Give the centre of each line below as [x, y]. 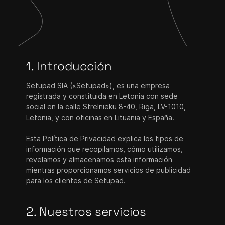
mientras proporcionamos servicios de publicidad [109, 170]
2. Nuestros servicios [86, 212]
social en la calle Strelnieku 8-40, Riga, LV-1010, [106, 107]
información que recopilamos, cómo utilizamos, [105, 149]
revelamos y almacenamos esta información [99, 159]
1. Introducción [69, 66]
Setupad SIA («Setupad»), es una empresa [98, 86]
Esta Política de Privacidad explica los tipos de [105, 138]
